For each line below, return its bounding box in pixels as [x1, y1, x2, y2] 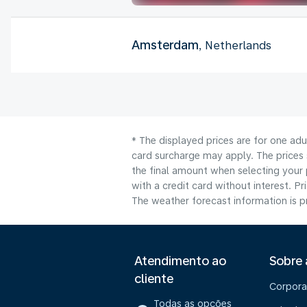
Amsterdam [132, 37, 199, 52]
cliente [134, 271, 173, 286]
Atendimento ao [134, 254, 226, 268]
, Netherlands [199, 38, 271, 52]
